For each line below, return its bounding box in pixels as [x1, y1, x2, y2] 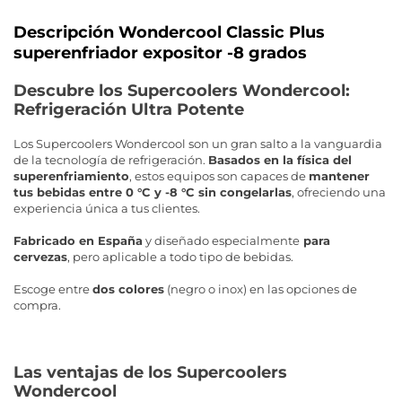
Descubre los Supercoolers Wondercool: [13, 81, 350, 101]
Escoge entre [13, 282, 92, 297]
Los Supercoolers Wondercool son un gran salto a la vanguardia [13, 136, 382, 152]
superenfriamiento [13, 169, 129, 184]
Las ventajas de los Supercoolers [13, 363, 287, 383]
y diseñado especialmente [143, 233, 300, 249]
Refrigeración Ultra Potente [13, 100, 244, 120]
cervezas [13, 249, 67, 265]
